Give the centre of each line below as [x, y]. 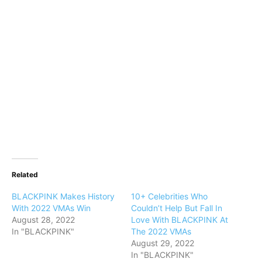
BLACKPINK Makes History [63, 196]
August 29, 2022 [163, 243]
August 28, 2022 [43, 219]
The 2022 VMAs [161, 231]
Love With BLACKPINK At [180, 219]
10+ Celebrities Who [169, 196]
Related [25, 174]
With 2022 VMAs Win [51, 208]
